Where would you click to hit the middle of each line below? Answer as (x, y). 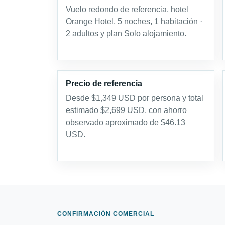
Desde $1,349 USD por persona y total (135, 98)
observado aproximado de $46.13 (126, 122)
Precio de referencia (104, 84)
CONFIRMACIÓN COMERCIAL (106, 214)
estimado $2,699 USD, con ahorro (126, 110)
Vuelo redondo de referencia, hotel (127, 9)
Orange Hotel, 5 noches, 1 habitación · (134, 21)
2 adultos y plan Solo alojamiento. (126, 33)
